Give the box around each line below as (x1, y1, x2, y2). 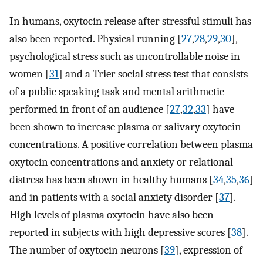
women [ (9, 67, 49, 80)
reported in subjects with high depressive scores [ (9, 225, 231, 239)
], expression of (175, 243, 242, 257)
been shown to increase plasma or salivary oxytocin (9, 120, 241, 133)
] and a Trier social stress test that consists (59, 67, 248, 80)
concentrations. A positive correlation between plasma (9, 137, 253, 151)
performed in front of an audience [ (9, 102, 170, 116)
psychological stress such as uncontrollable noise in (9, 49, 240, 63)
